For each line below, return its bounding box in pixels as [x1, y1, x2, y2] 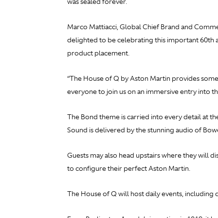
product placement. [67, 49, 129, 58]
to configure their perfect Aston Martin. [67, 164, 190, 173]
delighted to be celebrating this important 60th [67, 36, 214, 45]
